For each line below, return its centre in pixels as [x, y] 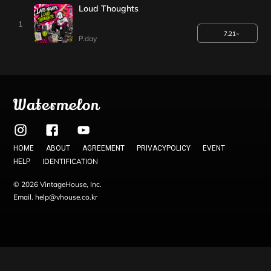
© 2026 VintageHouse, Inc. [58, 184]
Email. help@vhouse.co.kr [56, 197]
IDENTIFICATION [70, 161]
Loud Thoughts [109, 8]
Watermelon [57, 105]
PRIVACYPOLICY [164, 148]
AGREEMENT [104, 148]
